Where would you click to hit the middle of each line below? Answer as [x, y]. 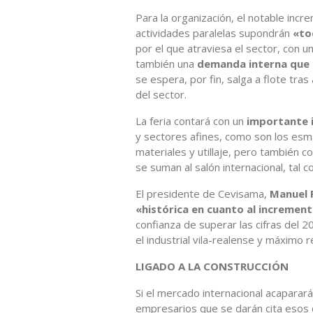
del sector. [161, 94]
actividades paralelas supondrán [214, 32]
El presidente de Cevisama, [203, 193]
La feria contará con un [191, 121]
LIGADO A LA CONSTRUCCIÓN [212, 266]
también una [166, 63]
